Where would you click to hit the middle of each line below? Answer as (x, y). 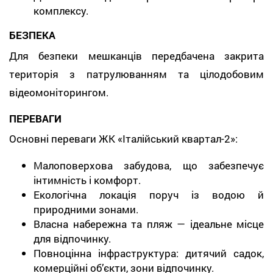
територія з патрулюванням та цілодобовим (136, 74)
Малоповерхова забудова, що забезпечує (149, 165)
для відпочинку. (73, 239)
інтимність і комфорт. (87, 180)
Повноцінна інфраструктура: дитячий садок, (149, 253)
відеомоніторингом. (59, 92)
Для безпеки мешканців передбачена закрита (136, 55)
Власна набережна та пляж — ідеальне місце (149, 224)
